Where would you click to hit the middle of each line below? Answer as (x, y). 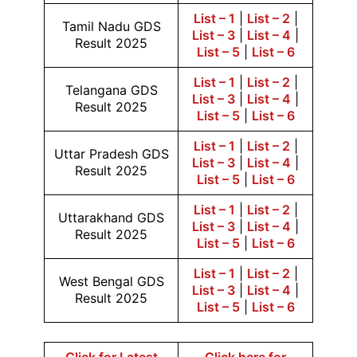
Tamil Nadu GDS (111, 26)
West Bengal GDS (111, 281)
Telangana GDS (111, 90)
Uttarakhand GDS (111, 218)
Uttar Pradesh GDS (111, 154)
